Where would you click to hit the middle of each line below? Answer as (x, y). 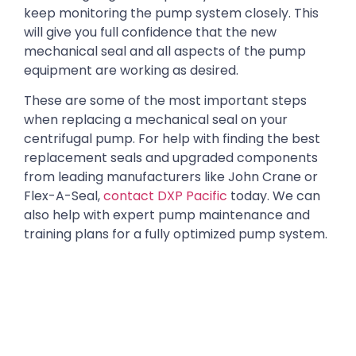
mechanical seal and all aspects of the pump (165, 51)
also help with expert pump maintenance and (167, 215)
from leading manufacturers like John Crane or (171, 177)
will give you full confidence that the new (150, 32)
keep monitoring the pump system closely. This (171, 13)
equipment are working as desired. (131, 70)
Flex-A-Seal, (64, 196)
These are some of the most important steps (165, 101)
